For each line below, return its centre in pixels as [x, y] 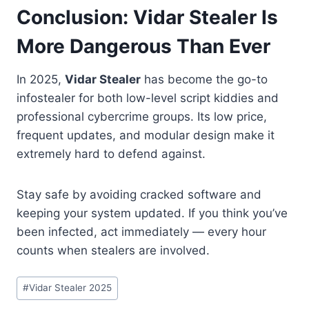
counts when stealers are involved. [113, 250]
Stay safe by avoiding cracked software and [139, 195]
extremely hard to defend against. [111, 154]
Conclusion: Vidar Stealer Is [147, 17]
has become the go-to [204, 79]
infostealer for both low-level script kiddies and [148, 98]
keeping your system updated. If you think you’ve [152, 213]
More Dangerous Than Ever [143, 46]
